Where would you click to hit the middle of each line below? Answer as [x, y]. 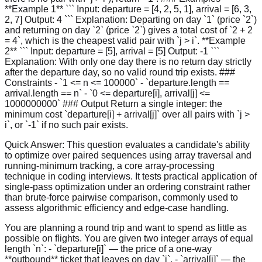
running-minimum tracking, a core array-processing [110, 166]
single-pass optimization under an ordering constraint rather [127, 187]
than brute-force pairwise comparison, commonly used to [121, 197]
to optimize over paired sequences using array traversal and [128, 155]
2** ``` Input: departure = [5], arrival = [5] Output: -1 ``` [112, 51]
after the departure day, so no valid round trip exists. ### [120, 72]
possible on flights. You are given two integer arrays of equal [129, 238]
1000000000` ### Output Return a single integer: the [113, 104]
